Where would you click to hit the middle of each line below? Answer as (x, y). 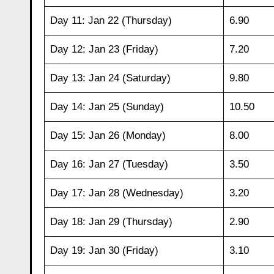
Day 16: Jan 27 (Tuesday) (109, 164)
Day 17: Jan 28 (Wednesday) (117, 193)
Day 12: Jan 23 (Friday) (104, 49)
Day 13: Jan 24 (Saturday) (110, 78)
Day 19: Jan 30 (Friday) (104, 250)
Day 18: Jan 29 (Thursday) (111, 221)
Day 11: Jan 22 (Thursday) (111, 20)
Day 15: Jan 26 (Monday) (108, 135)
